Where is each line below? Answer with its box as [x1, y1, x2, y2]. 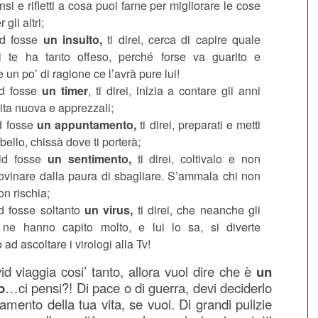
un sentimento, [47, 150, 131, 167]
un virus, [84, 201, 133, 218]
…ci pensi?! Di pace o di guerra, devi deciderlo [5, 278, 273, 297]
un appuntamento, [36, 116, 137, 133]
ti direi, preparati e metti [136, 116, 261, 133]
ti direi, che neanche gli [133, 201, 261, 218]
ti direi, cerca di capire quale [102, 31, 261, 48]
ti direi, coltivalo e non [131, 150, 261, 167]
